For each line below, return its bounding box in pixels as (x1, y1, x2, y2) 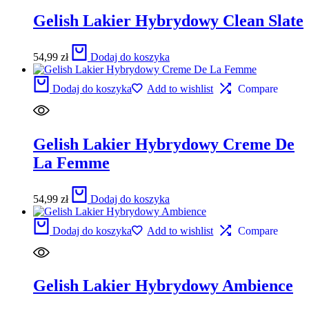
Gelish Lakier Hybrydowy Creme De (33, 134, 295, 153)
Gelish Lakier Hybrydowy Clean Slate (33, 11, 303, 30)
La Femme (33, 153, 110, 172)
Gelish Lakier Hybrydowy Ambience (33, 277, 293, 295)
